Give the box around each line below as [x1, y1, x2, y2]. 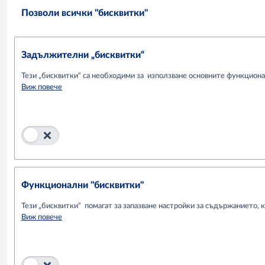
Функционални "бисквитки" [21, 180, 144, 190]
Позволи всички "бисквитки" [21, 8, 148, 18]
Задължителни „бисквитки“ [21, 50, 144, 60]
